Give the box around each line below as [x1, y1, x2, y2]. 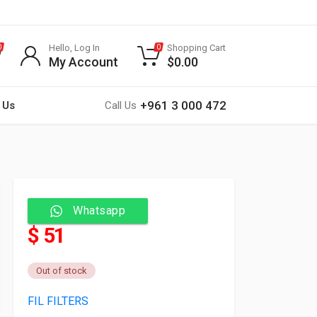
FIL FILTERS [28, 294, 88, 309]
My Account [49, 54, 118, 69]
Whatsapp [73, 204, 125, 217]
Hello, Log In [49, 42, 100, 53]
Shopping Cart [167, 42, 226, 53]
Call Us [105, 99, 137, 112]
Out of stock [36, 265, 87, 277]
